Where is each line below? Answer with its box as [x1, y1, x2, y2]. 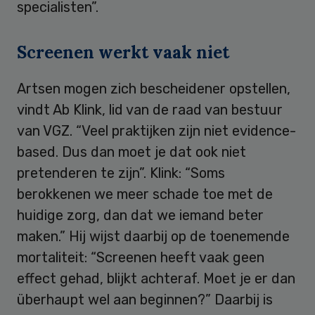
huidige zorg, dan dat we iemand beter [17, 206, 264, 224]
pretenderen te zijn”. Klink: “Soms [17, 164, 225, 181]
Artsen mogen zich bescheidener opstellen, [17, 79, 290, 97]
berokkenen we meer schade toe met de [17, 185, 273, 202]
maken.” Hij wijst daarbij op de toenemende [17, 227, 290, 245]
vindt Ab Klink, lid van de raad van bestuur [17, 101, 283, 118]
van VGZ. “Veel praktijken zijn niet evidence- [17, 122, 296, 139]
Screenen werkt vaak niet [17, 41, 229, 63]
